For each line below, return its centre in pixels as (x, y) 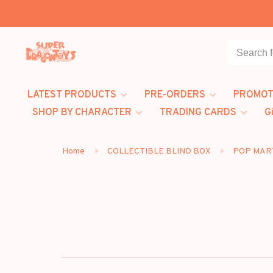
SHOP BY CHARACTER (82, 113)
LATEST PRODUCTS (72, 95)
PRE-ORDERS (175, 95)
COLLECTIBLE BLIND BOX (159, 151)
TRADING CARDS (198, 113)
